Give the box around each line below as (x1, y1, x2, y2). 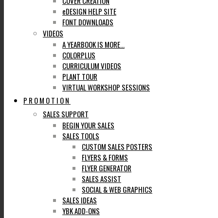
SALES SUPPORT (43, 109, 89, 119)
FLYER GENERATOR (82, 163, 131, 173)
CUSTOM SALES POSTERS (82, 141, 152, 152)
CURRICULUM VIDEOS (62, 60, 121, 71)
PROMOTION (23, 95, 71, 106)
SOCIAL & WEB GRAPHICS (82, 184, 152, 195)
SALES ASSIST (82, 173, 121, 184)
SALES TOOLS (62, 130, 99, 141)
